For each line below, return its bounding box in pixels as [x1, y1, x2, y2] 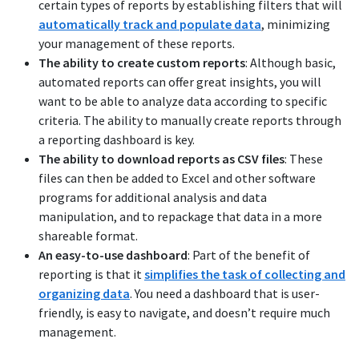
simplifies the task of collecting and [144, 266, 345, 283]
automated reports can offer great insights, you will [38, 74, 321, 91]
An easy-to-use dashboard [38, 247, 188, 264]
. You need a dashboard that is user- [130, 285, 320, 302]
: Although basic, [245, 54, 336, 71]
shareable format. [38, 228, 138, 244]
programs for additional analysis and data [38, 189, 267, 206]
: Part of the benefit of [188, 247, 310, 264]
